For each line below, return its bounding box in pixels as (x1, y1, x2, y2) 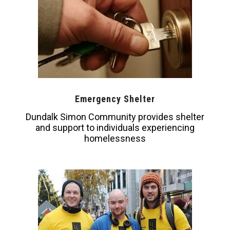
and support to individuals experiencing (35, 122, 195, 133)
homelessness (84, 133, 146, 144)
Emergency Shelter (74, 93, 155, 104)
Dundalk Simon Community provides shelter (25, 111, 204, 123)
